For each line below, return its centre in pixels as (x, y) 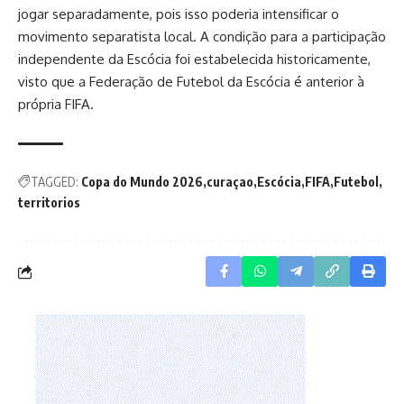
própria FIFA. (56, 104)
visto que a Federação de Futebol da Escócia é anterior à (191, 82)
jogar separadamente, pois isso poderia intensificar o (179, 14)
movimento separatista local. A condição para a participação (202, 37)
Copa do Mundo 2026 (142, 182)
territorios (49, 202)
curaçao (230, 182)
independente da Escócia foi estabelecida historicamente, (194, 59)
